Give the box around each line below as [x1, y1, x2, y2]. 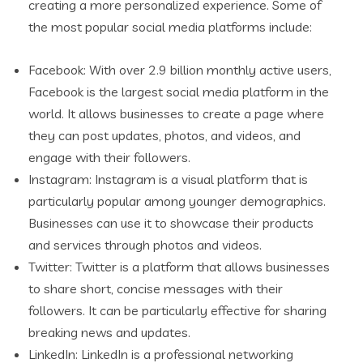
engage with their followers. [28, 148, 190, 165]
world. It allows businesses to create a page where [28, 105, 324, 122]
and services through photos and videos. [28, 236, 262, 253]
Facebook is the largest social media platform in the [28, 83, 329, 100]
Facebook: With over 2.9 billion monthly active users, [28, 61, 331, 78]
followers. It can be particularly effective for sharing [28, 301, 327, 318]
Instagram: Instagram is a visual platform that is [28, 170, 308, 187]
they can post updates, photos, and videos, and [28, 126, 301, 143]
